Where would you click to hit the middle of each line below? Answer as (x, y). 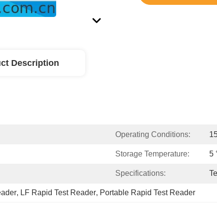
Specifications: (140, 173)
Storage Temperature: (152, 154)
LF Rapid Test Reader (58, 193)
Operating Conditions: (153, 134)
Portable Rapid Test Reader (147, 193)
